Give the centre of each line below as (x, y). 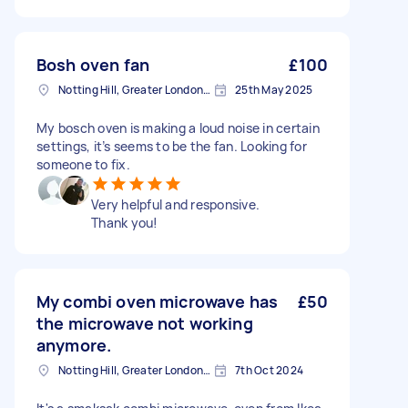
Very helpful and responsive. (175, 204)
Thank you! (125, 223)
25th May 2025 (274, 90)
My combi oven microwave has (158, 301)
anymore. (74, 345)
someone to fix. (83, 164)
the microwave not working (145, 323)
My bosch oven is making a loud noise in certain (178, 128)
